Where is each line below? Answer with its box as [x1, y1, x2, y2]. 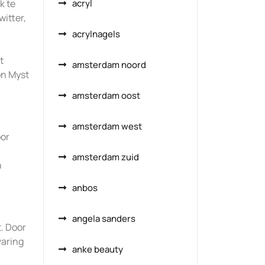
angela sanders [72, 212, 135, 225]
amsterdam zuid [72, 151, 139, 163]
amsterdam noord [72, 59, 146, 71]
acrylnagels [72, 28, 120, 40]
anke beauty [72, 243, 123, 256]
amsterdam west [72, 120, 142, 132]
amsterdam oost [72, 89, 140, 102]
